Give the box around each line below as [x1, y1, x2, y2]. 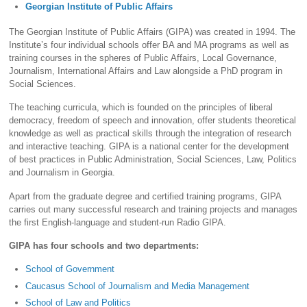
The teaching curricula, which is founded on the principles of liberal [9, 102, 273, 113]
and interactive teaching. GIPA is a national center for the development [9, 141, 290, 152]
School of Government [25, 264, 115, 275]
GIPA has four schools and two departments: [9, 241, 199, 251]
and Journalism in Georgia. [9, 167, 116, 178]
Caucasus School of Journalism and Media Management [25, 280, 250, 291]
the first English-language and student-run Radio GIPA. [9, 217, 227, 228]
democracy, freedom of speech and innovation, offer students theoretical [9, 115, 297, 126]
